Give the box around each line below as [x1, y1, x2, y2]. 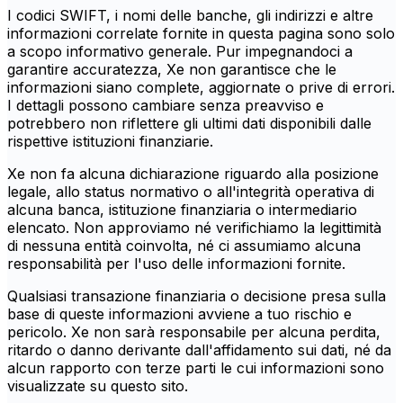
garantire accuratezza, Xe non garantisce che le [7, 60, 336, 79]
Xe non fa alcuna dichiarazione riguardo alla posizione [7, 165, 379, 184]
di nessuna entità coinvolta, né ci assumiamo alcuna [7, 237, 361, 255]
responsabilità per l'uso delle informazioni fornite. [7, 255, 345, 273]
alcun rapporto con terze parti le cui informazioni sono [7, 359, 384, 378]
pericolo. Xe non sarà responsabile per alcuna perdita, [7, 323, 381, 342]
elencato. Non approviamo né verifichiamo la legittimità [7, 219, 381, 237]
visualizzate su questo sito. [7, 377, 188, 396]
